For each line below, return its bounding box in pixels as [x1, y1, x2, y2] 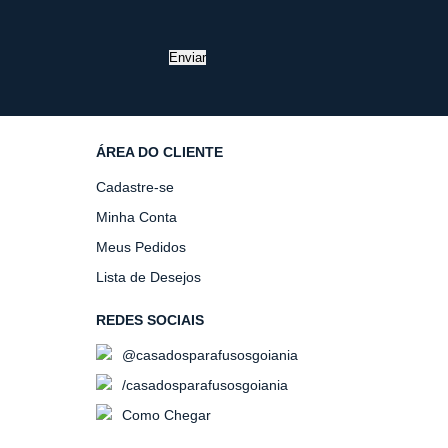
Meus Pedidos [96, 239, 186, 255]
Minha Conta [96, 209, 177, 225]
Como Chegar [118, 407, 211, 423]
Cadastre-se [96, 179, 174, 195]
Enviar [168, 50, 206, 65]
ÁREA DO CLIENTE [96, 144, 223, 160]
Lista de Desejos [96, 269, 201, 285]
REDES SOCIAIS [96, 312, 204, 328]
